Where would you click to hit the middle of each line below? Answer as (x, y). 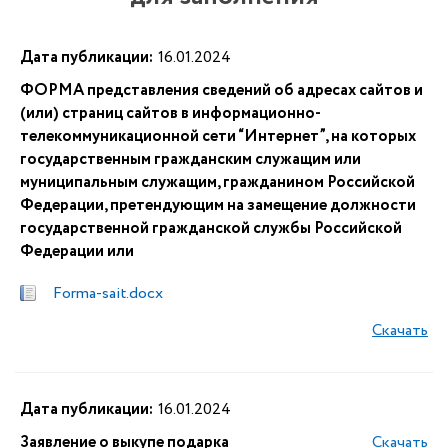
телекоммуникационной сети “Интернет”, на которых (218, 136)
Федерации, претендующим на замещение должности (218, 205)
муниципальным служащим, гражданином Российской (217, 182)
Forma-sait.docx (108, 293)
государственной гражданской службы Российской (211, 228)
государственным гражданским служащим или (190, 159)
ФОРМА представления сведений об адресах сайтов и (221, 90)
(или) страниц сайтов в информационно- (170, 113)
